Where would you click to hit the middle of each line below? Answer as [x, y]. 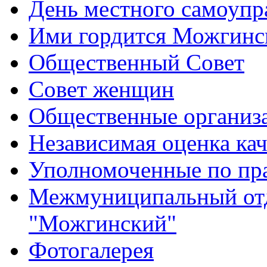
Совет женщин [101, 89]
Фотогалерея [91, 250]
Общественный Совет [136, 62]
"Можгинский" [103, 223]
